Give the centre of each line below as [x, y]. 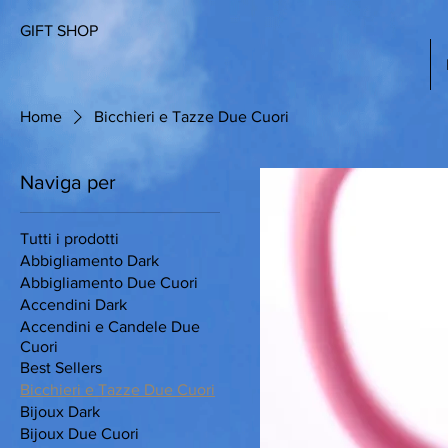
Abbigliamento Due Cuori [109, 282]
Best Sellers [61, 367]
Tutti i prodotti [69, 238]
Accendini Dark [73, 304]
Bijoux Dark [60, 411]
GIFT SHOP [59, 30]
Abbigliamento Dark [89, 260]
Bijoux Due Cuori [79, 433]
